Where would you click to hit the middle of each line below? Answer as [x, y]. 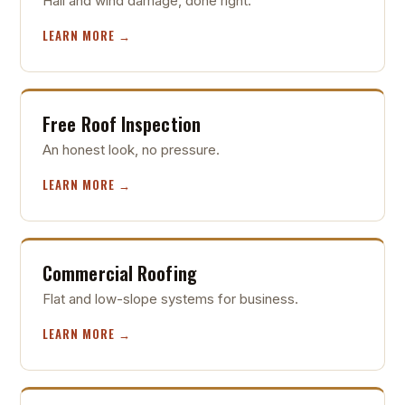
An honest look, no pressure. [131, 149]
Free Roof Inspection [122, 123]
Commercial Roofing [120, 273]
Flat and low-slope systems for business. [170, 298]
